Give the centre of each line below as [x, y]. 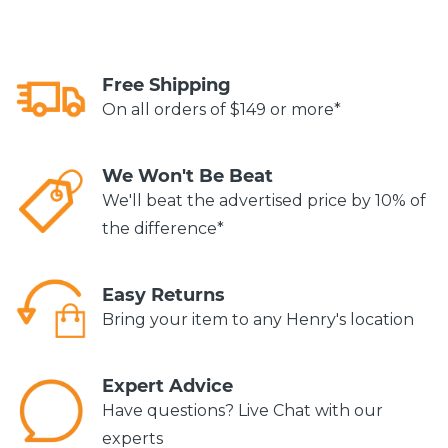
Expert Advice [167, 385]
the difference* [163, 228]
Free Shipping [166, 84]
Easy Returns [163, 294]
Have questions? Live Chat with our [242, 410]
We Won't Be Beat [187, 175]
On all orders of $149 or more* [221, 109]
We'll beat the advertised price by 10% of [264, 200]
